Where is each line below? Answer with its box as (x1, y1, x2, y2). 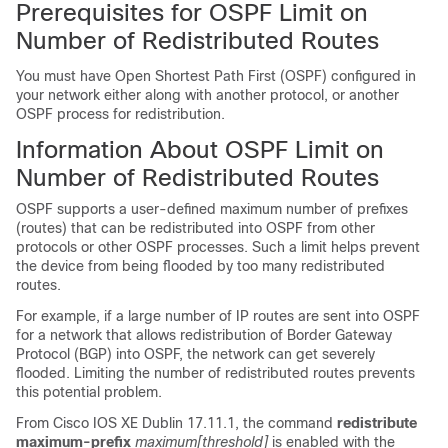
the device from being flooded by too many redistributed (16, 258, 385, 274)
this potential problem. (16, 384, 162, 400)
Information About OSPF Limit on (16, 136, 384, 163)
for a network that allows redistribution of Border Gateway (16, 327, 392, 343)
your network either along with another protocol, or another (16, 87, 399, 103)
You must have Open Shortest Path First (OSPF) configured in (16, 68, 416, 84)
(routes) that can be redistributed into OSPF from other (16, 220, 375, 236)
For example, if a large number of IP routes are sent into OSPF (16, 308, 420, 324)
